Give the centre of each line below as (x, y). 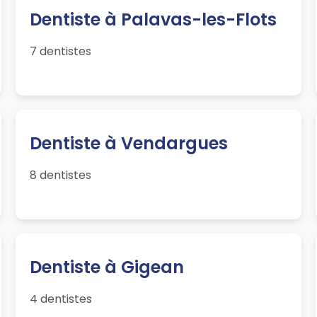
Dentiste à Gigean (107, 267)
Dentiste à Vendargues (129, 144)
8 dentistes (61, 175)
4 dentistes (61, 299)
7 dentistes (61, 52)
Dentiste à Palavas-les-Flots (154, 20)
